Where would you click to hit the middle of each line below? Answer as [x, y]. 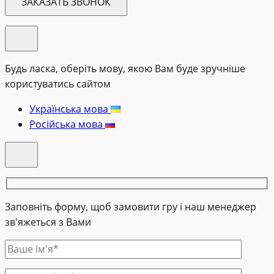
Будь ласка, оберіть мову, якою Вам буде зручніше [125, 69]
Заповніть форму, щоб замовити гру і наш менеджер [131, 206]
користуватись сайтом [58, 84]
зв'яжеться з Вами [48, 222]
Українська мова [70, 109]
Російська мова [67, 124]
